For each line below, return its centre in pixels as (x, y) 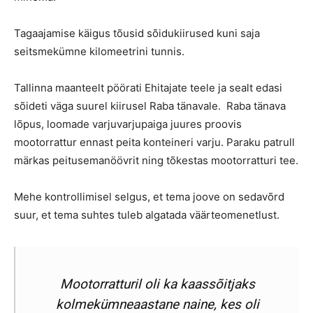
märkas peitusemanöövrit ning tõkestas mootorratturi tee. (156, 160)
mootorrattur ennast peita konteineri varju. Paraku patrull (154, 142)
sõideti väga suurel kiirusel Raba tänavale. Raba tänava (150, 105)
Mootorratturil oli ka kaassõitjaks (157, 284)
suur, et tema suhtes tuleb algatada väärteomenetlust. (147, 214)
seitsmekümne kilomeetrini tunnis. (99, 51)
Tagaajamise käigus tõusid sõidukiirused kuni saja (137, 33)
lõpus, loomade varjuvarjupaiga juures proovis (128, 124)
